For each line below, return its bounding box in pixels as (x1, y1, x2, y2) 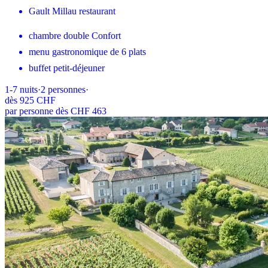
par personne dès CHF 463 (5, 106, 106, 117)
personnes (48, 84, 86, 95)
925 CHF (20, 95, 56, 106)
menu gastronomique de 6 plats (29, 47, 146, 57)
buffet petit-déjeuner (29, 63, 105, 74)
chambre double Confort (29, 31, 121, 41)
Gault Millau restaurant (29, 6, 115, 17)
